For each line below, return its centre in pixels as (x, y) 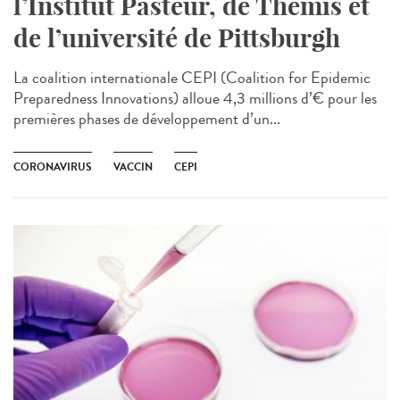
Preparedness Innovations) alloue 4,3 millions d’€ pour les (195, 99)
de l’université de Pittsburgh (177, 38)
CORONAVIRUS (53, 167)
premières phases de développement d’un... (147, 119)
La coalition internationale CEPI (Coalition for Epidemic (192, 78)
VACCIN (133, 167)
